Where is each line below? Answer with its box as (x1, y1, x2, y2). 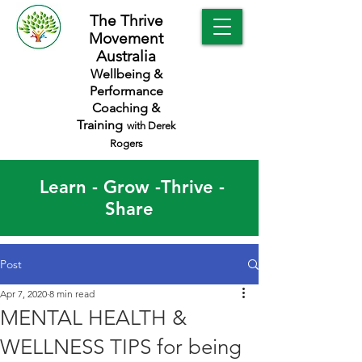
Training (77, 117, 123, 133)
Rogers (109, 137, 143, 149)
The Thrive (89, 11, 163, 30)
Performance (89, 83, 163, 99)
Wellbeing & (90, 66, 162, 82)
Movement (89, 29, 163, 48)
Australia (96, 47, 156, 65)
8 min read (49, 288, 95, 300)
